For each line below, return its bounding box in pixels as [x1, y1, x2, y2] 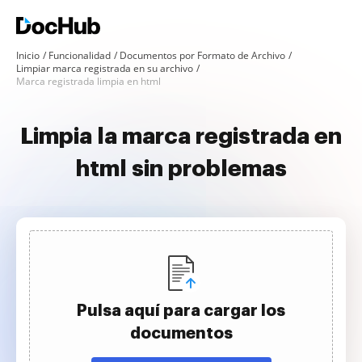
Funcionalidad [48, 48, 111, 62]
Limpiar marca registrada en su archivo [16, 61, 193, 75]
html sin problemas [75, 158, 287, 180]
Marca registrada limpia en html [16, 74, 161, 88]
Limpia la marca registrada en [20, 125, 342, 148]
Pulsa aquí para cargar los [77, 302, 285, 318]
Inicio [16, 48, 40, 62]
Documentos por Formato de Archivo [120, 48, 285, 62]
